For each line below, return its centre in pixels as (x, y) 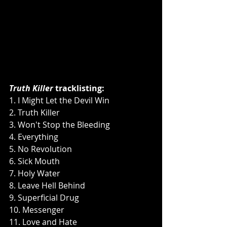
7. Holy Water (35, 173)
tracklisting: (79, 88)
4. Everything (34, 137)
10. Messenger (37, 210)
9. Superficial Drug (44, 197)
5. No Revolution (41, 149)
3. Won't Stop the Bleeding (60, 124)
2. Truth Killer (34, 112)
